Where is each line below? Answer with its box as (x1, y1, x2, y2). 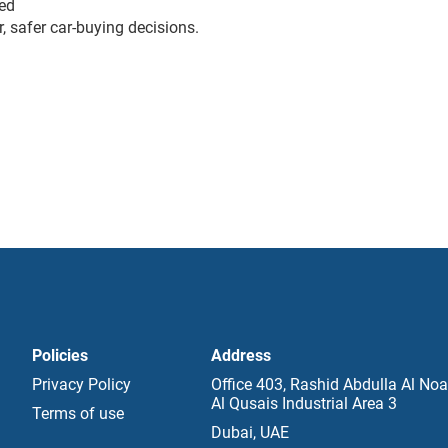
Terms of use (32, 404, 125, 424)
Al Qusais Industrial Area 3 (211, 394, 398, 414)
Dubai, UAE (211, 423, 290, 443)
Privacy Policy (32, 375, 132, 395)
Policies (32, 346, 89, 366)
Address (211, 346, 272, 366)
